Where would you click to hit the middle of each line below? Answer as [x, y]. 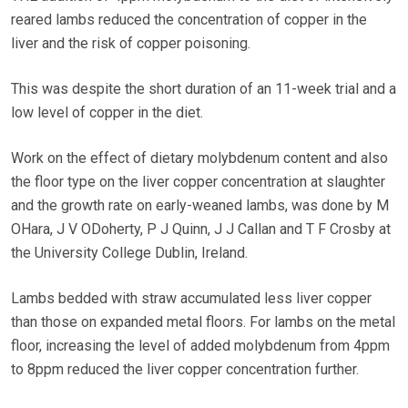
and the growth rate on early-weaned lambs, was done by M [200, 206]
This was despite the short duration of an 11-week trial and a [204, 89]
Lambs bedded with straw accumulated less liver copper [191, 299]
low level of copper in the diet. [107, 113]
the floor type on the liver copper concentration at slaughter [198, 182]
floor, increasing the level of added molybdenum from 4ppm [200, 346]
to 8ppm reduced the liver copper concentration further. [185, 370]
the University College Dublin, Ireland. [129, 253]
